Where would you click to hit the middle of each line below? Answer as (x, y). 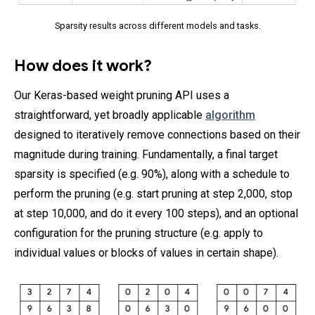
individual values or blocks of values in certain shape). (146, 252)
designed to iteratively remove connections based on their (157, 134)
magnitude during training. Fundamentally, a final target (146, 154)
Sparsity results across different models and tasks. (157, 25)
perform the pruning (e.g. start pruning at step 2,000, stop (153, 193)
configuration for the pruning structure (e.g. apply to (139, 233)
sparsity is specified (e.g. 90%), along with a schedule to (152, 174)
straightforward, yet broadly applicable (110, 115)
